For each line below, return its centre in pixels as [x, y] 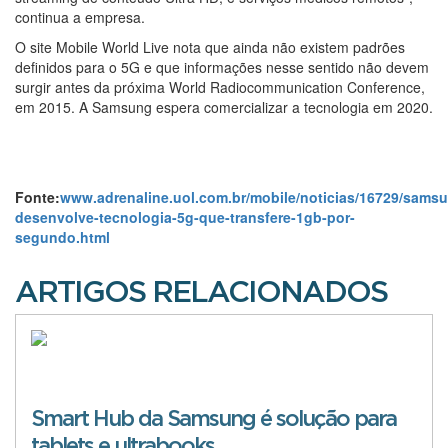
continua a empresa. [80, 16]
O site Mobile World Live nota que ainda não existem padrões [210, 46]
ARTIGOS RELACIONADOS [201, 292]
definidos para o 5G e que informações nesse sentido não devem [222, 66]
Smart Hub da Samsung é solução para [213, 418]
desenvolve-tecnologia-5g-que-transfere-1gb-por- [185, 216]
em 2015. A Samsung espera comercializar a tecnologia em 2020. [224, 106]
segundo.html [62, 236]
